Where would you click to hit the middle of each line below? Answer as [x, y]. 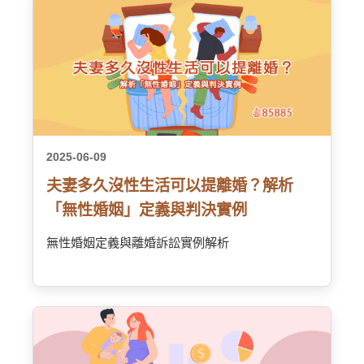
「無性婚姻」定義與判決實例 [147, 210]
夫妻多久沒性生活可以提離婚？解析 [170, 186]
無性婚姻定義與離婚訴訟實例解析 [138, 243]
